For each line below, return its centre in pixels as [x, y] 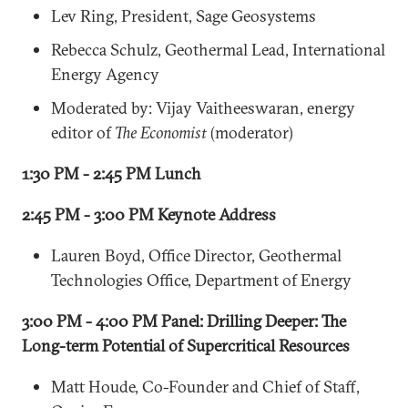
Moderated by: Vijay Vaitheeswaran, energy [203, 107]
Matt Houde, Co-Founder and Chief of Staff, [205, 386]
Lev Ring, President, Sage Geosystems [185, 15]
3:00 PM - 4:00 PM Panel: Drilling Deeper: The [184, 321]
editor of [83, 132]
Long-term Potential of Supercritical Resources [186, 345]
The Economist [161, 132]
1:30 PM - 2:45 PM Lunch [112, 173]
